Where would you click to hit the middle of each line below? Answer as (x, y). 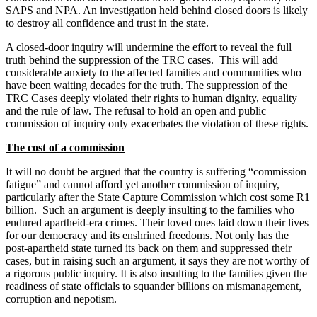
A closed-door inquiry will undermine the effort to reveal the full (149, 47)
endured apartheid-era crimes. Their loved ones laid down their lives (157, 222)
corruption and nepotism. (61, 299)
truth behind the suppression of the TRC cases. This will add (142, 59)
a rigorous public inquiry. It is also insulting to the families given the (156, 273)
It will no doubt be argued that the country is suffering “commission (156, 171)
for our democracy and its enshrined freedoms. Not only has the (147, 235)
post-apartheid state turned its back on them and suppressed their (149, 248)
